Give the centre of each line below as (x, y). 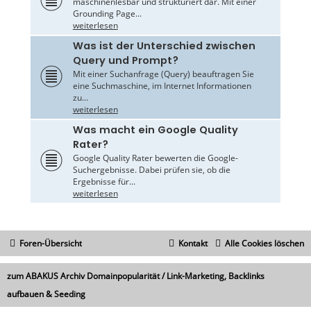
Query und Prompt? (125, 61)
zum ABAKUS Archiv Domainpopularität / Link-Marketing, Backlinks (136, 276)
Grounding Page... (107, 14)
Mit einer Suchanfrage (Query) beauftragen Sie (163, 74)
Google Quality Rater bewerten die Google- (155, 158)
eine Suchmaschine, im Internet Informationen (162, 86)
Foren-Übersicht (51, 244)
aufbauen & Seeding (46, 294)
